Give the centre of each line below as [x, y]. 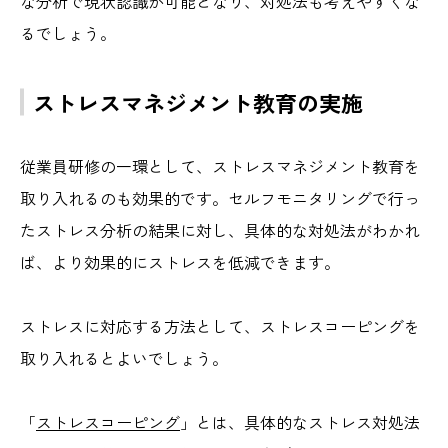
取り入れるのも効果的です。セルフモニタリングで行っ [220, 197]
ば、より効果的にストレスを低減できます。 [180, 261]
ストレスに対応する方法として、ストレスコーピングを [220, 325]
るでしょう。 [68, 32]
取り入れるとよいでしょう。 [124, 357]
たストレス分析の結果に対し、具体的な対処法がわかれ [220, 229]
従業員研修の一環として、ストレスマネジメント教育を [220, 165]
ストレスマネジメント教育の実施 [198, 101]
